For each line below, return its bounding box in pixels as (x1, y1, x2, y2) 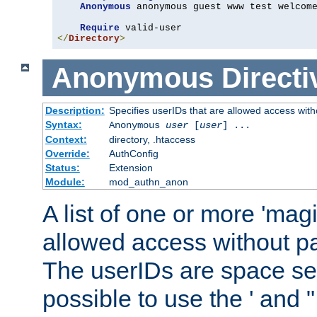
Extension (108, 162, 153, 174)
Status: (45, 162, 80, 174)
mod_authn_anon (108, 176, 188, 188)
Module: (45, 176, 85, 188)
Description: (45, 105, 105, 117)
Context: (45, 134, 87, 146)
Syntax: (45, 119, 82, 131)
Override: (45, 148, 90, 160)
